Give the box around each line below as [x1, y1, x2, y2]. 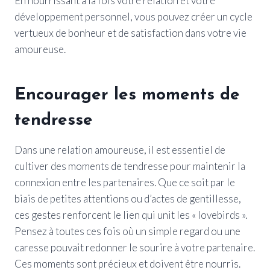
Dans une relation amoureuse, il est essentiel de [14, 143, 225, 156]
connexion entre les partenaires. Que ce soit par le [14, 175, 235, 189]
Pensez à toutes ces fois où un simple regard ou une [14, 224, 240, 237]
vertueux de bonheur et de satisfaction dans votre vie [14, 26, 246, 39]
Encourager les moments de [14, 86, 240, 104]
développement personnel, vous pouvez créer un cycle [14, 10, 253, 23]
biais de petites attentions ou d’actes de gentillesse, [14, 192, 241, 205]
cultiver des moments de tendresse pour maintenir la [14, 159, 245, 172]
